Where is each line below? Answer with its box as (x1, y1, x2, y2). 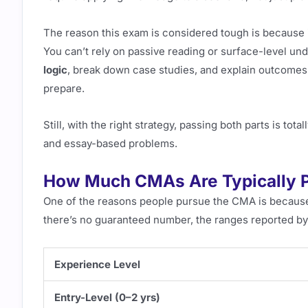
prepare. (43, 81, 85, 95)
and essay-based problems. (43, 137, 177, 150)
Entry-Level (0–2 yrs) (54, 290, 160, 304)
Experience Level (54, 257, 140, 271)
